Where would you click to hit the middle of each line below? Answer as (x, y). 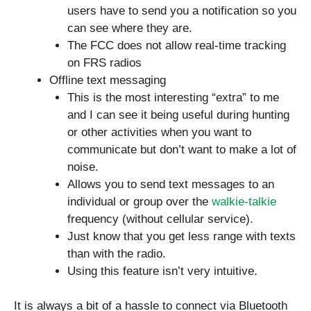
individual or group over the (139, 201)
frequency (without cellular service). (160, 219)
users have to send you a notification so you (182, 10)
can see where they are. (129, 28)
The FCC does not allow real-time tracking (176, 45)
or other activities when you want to (159, 132)
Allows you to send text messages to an (170, 184)
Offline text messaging (108, 80)
